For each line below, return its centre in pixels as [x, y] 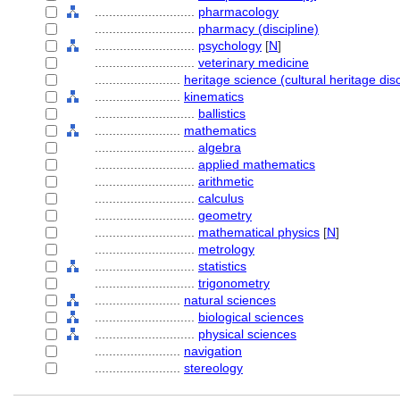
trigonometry [234, 283]
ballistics [222, 113]
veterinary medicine [254, 62]
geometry [225, 215]
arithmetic [226, 181]
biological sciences [251, 317]
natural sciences [230, 300]
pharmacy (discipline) [258, 29]
